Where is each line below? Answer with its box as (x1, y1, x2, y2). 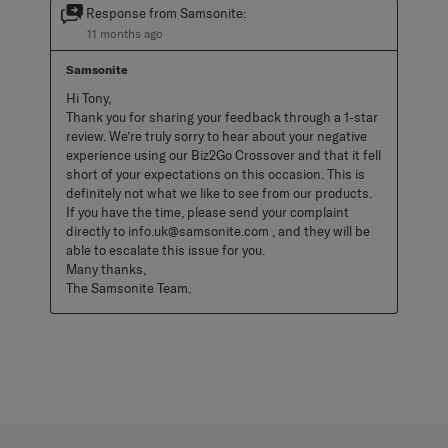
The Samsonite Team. (66, 280, 191, 297)
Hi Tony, (66, 90, 114, 107)
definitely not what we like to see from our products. (66, 185, 372, 202)
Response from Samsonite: (86, 5, 246, 22)
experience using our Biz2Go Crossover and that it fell (66, 147, 381, 164)
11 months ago (87, 26, 163, 42)
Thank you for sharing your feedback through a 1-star (66, 109, 378, 126)
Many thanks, (66, 261, 149, 278)
